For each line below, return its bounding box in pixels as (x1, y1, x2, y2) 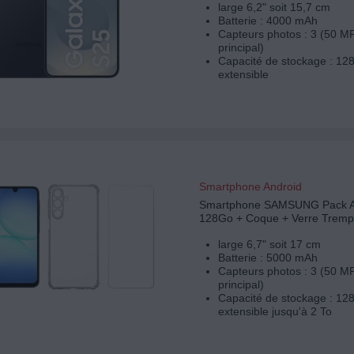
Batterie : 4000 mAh (217, 14, 318, 28)
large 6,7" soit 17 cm (217, 238, 321, 251)
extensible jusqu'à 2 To (217, 305, 332, 318)
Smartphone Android (198, 180, 302, 194)
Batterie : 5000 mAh (217, 251, 318, 265)
